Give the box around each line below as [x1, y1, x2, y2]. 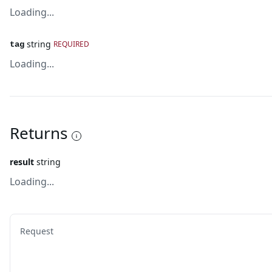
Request [20, 225, 53, 237]
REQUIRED [53, 39, 89, 49]
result [10, 156, 34, 168]
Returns [10, 122, 67, 144]
